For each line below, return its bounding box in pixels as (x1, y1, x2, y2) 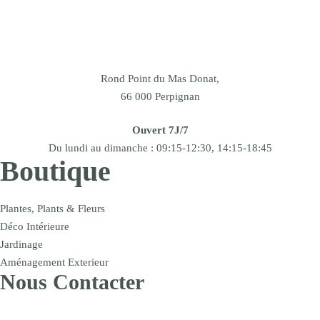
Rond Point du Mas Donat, (101, 73, 219, 85)
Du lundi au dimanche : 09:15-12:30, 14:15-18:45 (48, 141, 272, 154)
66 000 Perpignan (120, 91, 200, 103)
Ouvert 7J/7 (131, 124, 189, 136)
